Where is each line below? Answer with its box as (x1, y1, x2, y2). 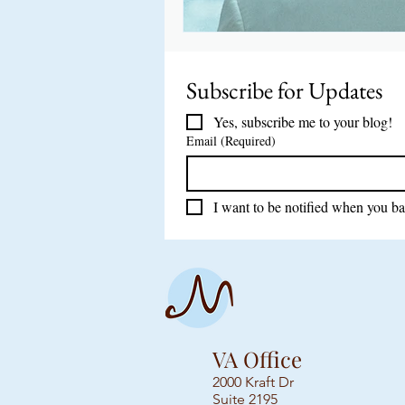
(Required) (221, 132, 276, 149)
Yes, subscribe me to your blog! (213, 112, 392, 131)
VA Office (212, 344, 302, 373)
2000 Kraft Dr (212, 373, 294, 391)
